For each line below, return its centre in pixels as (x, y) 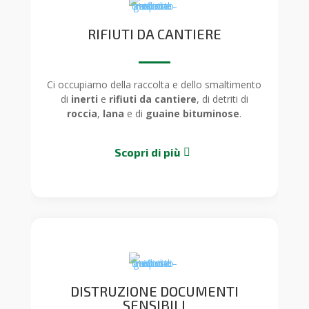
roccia (82, 114)
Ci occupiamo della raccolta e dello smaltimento (154, 85)
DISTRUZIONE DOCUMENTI (154, 291)
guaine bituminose (193, 114)
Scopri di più (148, 152)
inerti (86, 99)
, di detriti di (222, 99)
